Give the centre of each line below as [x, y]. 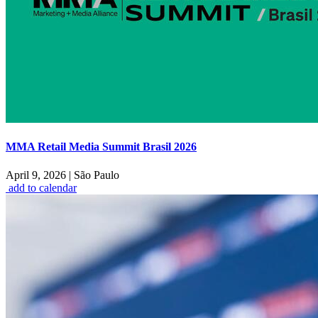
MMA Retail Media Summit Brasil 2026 [101, 147]
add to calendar [43, 187]
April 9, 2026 [37, 175]
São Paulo [95, 175]
